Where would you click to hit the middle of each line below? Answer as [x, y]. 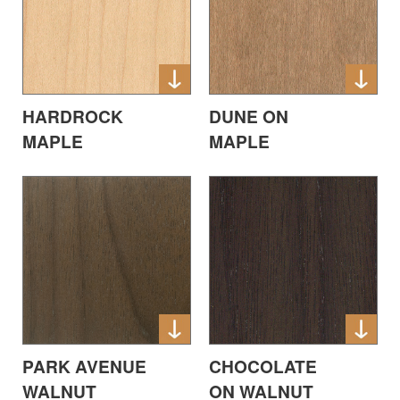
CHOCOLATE [263, 366]
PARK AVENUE [84, 366]
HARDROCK [73, 116]
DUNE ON [249, 116]
